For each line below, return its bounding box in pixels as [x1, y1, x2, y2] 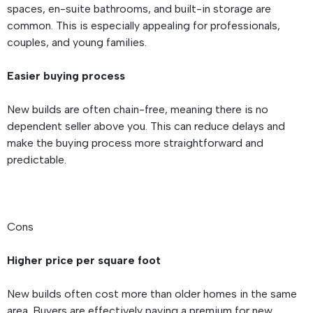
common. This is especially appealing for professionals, [7, 19, 280, 33]
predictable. [7, 153, 69, 167]
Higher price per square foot [7, 254, 163, 268]
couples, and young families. [7, 36, 150, 50]
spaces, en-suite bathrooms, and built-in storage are [7, 2, 271, 16]
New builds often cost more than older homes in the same [7, 287, 297, 301]
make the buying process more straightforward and [7, 136, 263, 150]
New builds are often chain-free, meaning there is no [7, 103, 268, 117]
